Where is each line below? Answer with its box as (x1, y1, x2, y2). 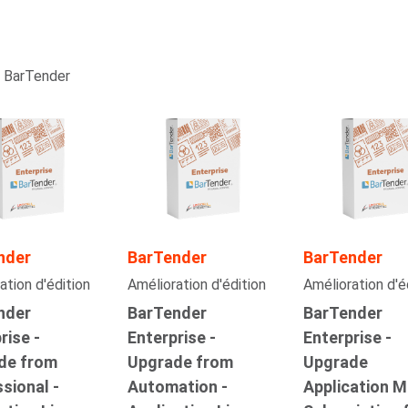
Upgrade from (127, 352, 233, 372)
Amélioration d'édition (127, 276, 266, 294)
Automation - (127, 377, 228, 397)
